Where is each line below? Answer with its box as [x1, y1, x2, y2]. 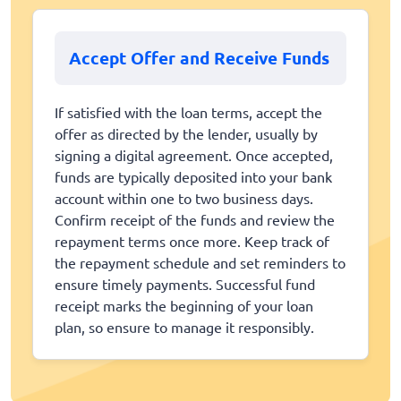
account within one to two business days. [55, 189, 313, 208]
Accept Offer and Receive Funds [69, 46, 329, 69]
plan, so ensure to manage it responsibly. [55, 318, 314, 337]
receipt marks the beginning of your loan [55, 296, 313, 315]
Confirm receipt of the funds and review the [55, 210, 335, 229]
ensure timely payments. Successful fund [55, 275, 315, 294]
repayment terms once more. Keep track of [55, 232, 329, 251]
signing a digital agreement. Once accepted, [55, 146, 333, 165]
